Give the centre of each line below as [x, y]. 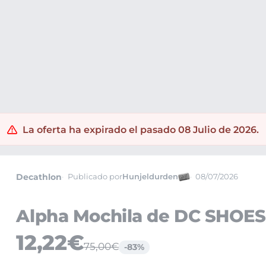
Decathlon [39, 177]
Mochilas [67, 57]
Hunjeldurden [150, 177]
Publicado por [95, 177]
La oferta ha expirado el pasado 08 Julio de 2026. [141, 130]
